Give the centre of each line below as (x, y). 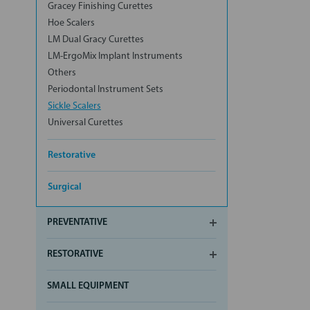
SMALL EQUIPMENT (88, 286)
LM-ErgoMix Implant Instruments (115, 56)
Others (62, 73)
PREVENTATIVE (77, 222)
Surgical (65, 187)
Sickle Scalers (74, 106)
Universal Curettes (85, 122)
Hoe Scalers (71, 23)
